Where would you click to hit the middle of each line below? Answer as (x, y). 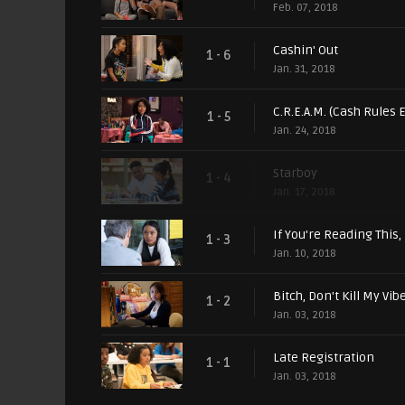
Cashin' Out (306, 51)
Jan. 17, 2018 (304, 193)
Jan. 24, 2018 (305, 131)
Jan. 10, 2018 (305, 254)
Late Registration (324, 358)
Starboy (295, 174)
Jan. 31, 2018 (304, 70)
